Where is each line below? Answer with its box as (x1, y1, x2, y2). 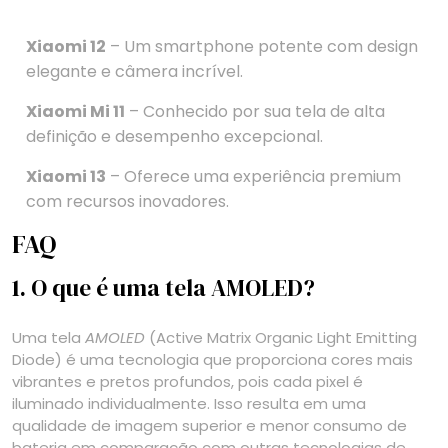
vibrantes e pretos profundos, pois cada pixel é (12, 370, 363, 392)
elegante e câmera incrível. (26, 59, 243, 83)
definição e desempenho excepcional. (26, 124, 323, 148)
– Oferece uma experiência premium (106, 164, 401, 188)
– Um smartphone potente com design (106, 34, 418, 58)
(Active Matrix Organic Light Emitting (145, 326, 417, 348)
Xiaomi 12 (26, 34, 106, 58)
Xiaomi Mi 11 (26, 99, 125, 123)
